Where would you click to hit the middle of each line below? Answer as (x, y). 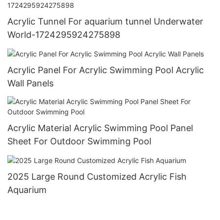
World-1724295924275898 (64, 34)
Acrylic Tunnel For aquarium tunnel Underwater (105, 21)
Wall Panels (30, 83)
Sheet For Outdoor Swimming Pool (79, 141)
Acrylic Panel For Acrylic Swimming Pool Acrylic (106, 70)
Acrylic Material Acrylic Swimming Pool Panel (100, 128)
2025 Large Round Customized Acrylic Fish (97, 177)
